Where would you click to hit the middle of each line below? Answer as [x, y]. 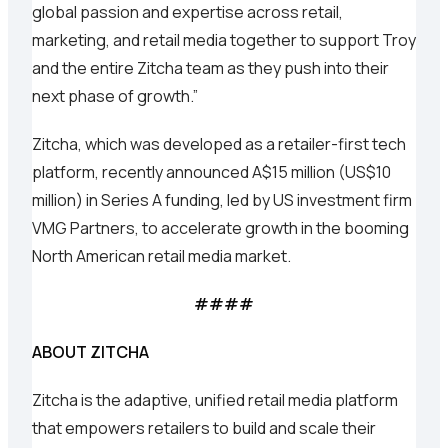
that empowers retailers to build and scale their [204, 428]
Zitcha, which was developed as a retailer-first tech [219, 144]
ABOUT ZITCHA [90, 352]
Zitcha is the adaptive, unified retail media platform [215, 400]
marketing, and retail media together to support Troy [224, 40]
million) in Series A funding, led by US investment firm [222, 200]
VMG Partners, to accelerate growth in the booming [220, 228]
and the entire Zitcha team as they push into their [210, 68]
